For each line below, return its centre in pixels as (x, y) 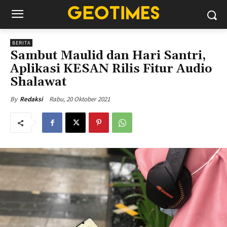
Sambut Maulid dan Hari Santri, (108, 56)
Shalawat (38, 82)
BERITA (21, 43)
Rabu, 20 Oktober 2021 (80, 99)
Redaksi (31, 99)
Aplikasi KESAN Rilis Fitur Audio (111, 69)
